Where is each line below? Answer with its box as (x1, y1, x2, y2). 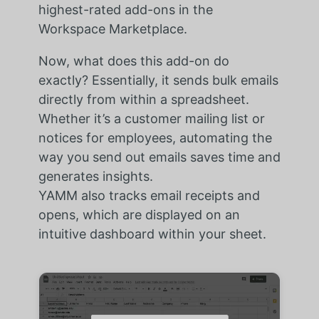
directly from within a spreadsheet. (38, 92, 249, 108)
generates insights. (38, 169, 153, 184)
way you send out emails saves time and (38, 150, 281, 165)
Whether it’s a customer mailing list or (38, 111, 265, 127)
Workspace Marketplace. (38, 21, 187, 37)
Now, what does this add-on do (38, 53, 229, 69)
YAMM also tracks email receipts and (38, 188, 260, 204)
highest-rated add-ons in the (38, 2, 213, 18)
